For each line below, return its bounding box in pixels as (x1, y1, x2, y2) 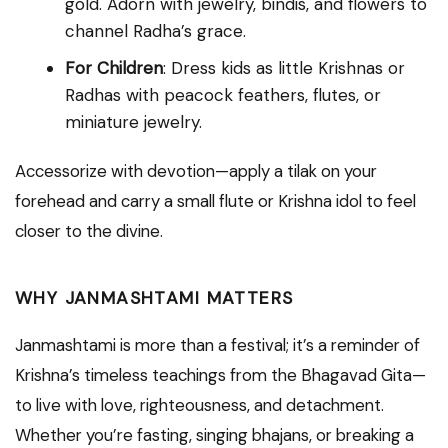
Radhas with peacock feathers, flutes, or (65, 83, 381, 106)
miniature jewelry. (65, 110, 202, 133)
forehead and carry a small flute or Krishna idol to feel (15, 189, 416, 212)
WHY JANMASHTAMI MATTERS (15, 286, 294, 309)
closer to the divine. (15, 219, 163, 242)
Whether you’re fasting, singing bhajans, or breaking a (15, 423, 414, 446)
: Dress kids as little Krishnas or (163, 56, 405, 79)
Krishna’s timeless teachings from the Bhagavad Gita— (15, 363, 426, 386)
